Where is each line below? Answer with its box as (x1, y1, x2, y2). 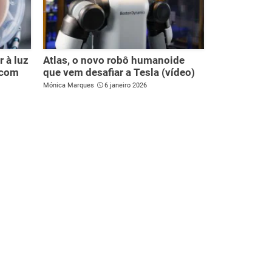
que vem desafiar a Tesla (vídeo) (43, 66, 195, 78)
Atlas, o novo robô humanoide (43, 53, 185, 66)
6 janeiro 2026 (104, 81, 147, 89)
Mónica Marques (43, 81, 94, 89)
